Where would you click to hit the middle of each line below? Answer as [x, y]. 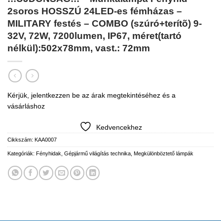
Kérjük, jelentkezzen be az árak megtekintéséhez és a [92, 95]
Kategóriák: [22, 153]
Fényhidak [49, 153]
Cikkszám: [21, 139]
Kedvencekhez [119, 127]
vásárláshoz [26, 106]
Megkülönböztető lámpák [164, 153]
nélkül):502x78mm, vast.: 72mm [79, 48]
